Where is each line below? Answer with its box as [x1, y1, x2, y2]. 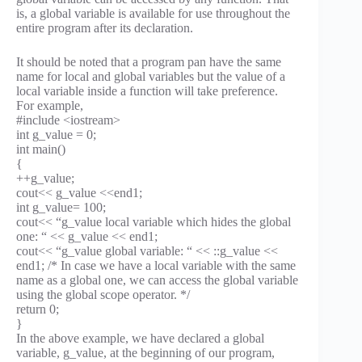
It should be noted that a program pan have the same [16, 55, 281, 69]
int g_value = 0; [16, 128, 96, 142]
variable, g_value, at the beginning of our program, [16, 346, 275, 360]
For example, [16, 99, 83, 113]
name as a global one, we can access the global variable [16, 273, 298, 288]
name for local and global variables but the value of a [16, 69, 285, 84]
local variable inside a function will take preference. [16, 84, 278, 99]
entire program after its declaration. [16, 21, 193, 36]
